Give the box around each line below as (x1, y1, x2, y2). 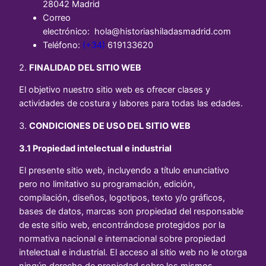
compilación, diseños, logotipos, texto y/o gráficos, (19, 192, 225, 204)
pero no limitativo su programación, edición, (19, 179, 195, 190)
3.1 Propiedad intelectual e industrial (19, 142, 172, 154)
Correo (43, 12, 71, 24)
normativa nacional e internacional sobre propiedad (19, 233, 226, 245)
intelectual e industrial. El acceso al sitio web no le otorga (19, 247, 247, 258)
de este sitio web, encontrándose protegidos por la (19, 220, 225, 231)
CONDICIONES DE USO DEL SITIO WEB (29, 121, 191, 131)
